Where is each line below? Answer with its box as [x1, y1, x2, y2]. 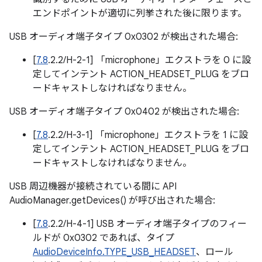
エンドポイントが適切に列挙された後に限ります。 [33, 8, 247, 19]
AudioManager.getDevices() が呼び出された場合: [9, 195, 215, 206]
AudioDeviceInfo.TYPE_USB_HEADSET [33, 246, 196, 258]
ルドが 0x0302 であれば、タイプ [33, 232, 174, 244]
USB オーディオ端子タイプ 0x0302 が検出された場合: [9, 31, 238, 43]
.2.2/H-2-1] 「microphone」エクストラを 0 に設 [48, 54, 251, 66]
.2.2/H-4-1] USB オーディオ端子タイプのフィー [48, 218, 247, 230]
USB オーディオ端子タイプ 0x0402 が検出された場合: [9, 106, 239, 118]
